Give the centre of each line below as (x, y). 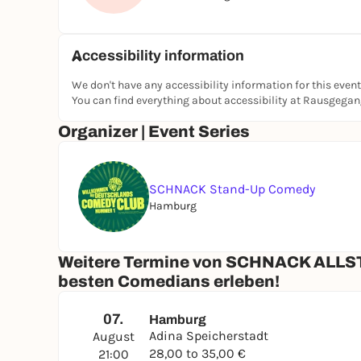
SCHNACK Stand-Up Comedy (232, 189)
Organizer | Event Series (154, 131)
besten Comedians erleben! (169, 281)
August (114, 336)
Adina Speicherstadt (209, 336)
